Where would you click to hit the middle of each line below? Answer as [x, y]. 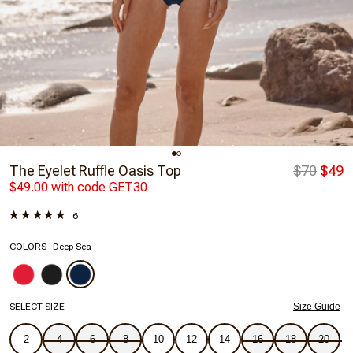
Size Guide [317, 306]
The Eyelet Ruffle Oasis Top [95, 170]
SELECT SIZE [37, 306]
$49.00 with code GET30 [78, 187]
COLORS [28, 246]
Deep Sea [72, 246]
